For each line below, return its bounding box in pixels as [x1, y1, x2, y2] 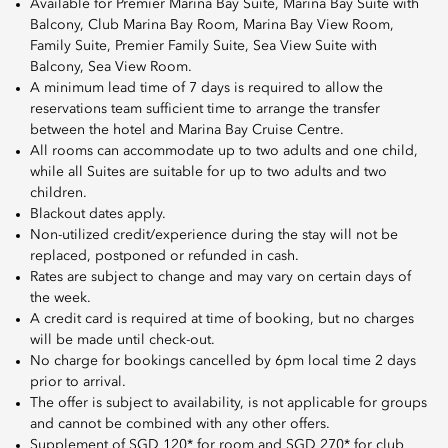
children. [30, 186, 87, 201]
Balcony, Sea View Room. [30, 60, 192, 75]
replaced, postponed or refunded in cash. [30, 249, 299, 264]
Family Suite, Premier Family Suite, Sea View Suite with [30, 39, 377, 54]
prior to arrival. [30, 375, 126, 390]
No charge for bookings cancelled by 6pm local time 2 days [30, 354, 416, 369]
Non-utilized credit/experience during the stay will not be [30, 228, 398, 243]
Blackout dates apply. [30, 207, 166, 222]
